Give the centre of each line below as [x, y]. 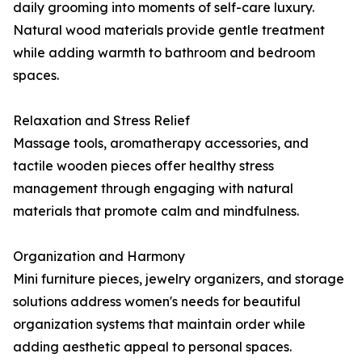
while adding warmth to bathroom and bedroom [164, 53]
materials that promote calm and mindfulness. [156, 211]
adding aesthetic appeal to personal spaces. [152, 347]
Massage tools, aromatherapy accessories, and [161, 143]
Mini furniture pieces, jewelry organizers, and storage [179, 279]
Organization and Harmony [99, 257]
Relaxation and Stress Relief [101, 121]
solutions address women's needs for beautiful [157, 302]
